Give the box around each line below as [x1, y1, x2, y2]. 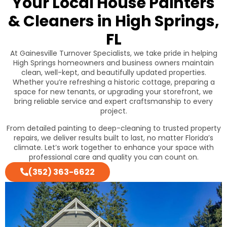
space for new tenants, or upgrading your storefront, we [14, 86, 213, 97]
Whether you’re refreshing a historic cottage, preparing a [12, 77, 215, 87]
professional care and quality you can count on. [28, 152, 199, 162]
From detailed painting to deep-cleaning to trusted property [6, 123, 221, 133]
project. [100, 105, 127, 116]
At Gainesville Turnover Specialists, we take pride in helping [10, 48, 217, 58]
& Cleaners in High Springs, [8, 10, 219, 32]
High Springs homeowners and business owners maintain [13, 57, 214, 68]
